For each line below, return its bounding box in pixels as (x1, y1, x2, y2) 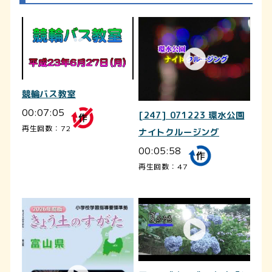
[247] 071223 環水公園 (138, 109, 245, 121)
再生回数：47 (138, 161, 188, 171)
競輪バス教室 (21, 88, 76, 101)
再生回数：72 (21, 123, 71, 134)
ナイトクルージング (138, 126, 219, 138)
